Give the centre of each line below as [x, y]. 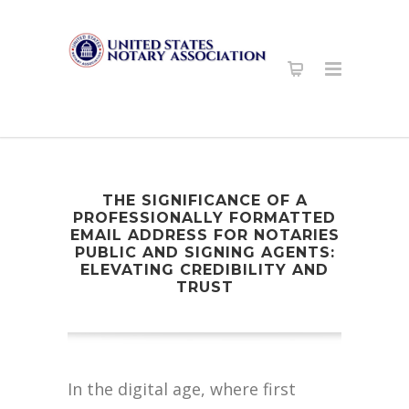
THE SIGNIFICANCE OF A [204, 200]
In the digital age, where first [182, 389]
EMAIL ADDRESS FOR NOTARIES [204, 235]
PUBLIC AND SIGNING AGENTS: [204, 252]
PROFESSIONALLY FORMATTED [204, 218]
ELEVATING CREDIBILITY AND [204, 270]
